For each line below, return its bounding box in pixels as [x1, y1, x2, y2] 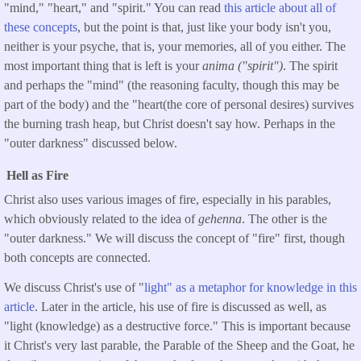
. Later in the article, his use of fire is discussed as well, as [35, 299, 326, 313]
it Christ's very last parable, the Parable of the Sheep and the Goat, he [4, 338, 355, 352]
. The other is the [242, 211, 327, 226]
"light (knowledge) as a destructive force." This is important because [4, 318, 351, 333]
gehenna [198, 211, 242, 226]
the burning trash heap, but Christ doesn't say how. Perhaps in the [4, 116, 335, 131]
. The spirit [283, 58, 338, 73]
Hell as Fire [6, 168, 68, 182]
